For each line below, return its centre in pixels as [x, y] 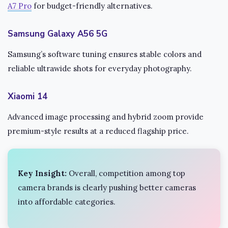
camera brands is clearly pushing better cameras [107, 187]
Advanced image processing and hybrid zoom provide [106, 117]
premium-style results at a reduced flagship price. [98, 131]
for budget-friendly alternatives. [92, 6]
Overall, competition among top [126, 173]
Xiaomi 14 [27, 96]
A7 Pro [20, 6]
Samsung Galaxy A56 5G [58, 34]
